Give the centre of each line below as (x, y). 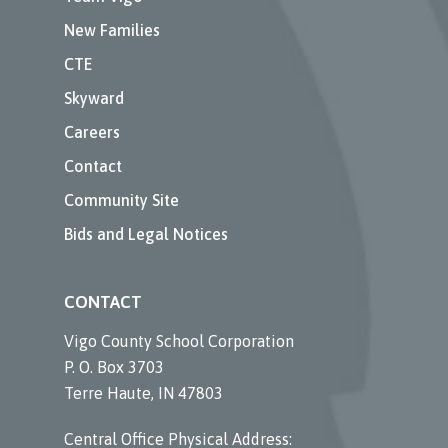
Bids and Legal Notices (146, 233)
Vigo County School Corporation (179, 340)
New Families (112, 29)
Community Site (121, 199)
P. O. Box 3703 (114, 366)
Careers (92, 131)
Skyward (94, 97)
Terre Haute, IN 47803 (143, 392)
